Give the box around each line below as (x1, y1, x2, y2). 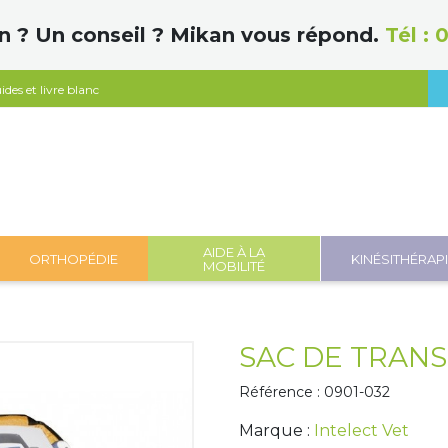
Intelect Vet (314, 421, 409, 440)
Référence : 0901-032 (239, 383, 390, 401)
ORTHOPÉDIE (29, 250, 119, 267)
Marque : (239, 421, 314, 440)
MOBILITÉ (203, 257, 266, 274)
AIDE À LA (203, 243, 266, 260)
